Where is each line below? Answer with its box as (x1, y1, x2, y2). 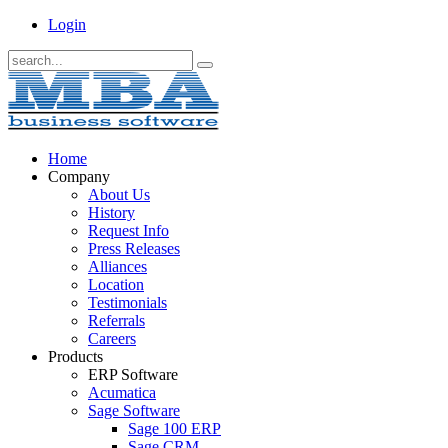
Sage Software (88, 402, 180, 419)
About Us (88, 186, 150, 203)
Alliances (88, 258, 147, 275)
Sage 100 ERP (128, 420, 221, 437)
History (88, 204, 135, 221)
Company (48, 168, 110, 185)
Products (48, 348, 103, 365)
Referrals (88, 312, 145, 329)
